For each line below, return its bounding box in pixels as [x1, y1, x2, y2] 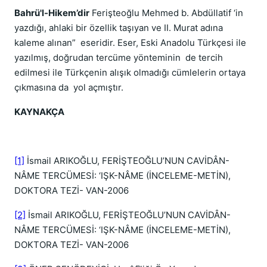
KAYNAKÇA [14, 106, 64, 117]
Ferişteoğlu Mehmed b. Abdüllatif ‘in [89, 7, 243, 18]
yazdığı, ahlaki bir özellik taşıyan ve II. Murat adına [14, 22, 223, 33]
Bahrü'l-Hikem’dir [14, 7, 89, 18]
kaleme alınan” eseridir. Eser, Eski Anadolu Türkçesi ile [14, 37, 246, 48]
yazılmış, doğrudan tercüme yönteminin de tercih [14, 52, 223, 63]
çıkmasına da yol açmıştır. [14, 82, 123, 93]
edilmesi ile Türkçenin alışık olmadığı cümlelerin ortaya [14, 67, 246, 78]
